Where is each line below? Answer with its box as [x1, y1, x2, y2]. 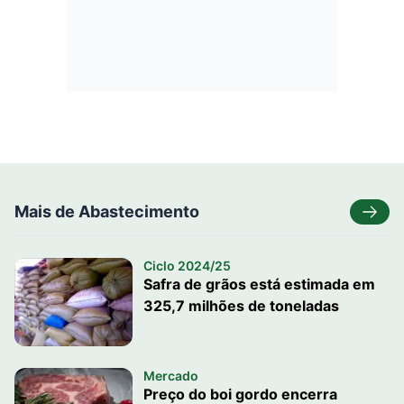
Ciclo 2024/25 [142, 257, 231, 273]
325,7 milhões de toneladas [142, 296, 339, 315]
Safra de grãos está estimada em [142, 274, 375, 293]
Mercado [142, 367, 198, 383]
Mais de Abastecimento [14, 201, 199, 221]
